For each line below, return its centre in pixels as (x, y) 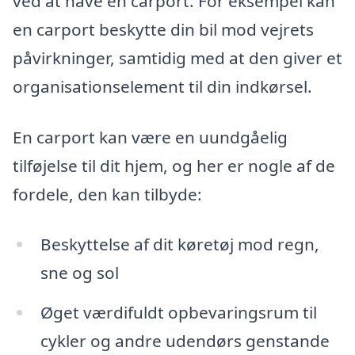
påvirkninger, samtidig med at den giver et (177, 57)
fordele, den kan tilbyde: (107, 194)
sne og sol (79, 273)
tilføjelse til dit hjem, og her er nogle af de (174, 165)
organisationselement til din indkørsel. (162, 86)
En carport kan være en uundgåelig (150, 137)
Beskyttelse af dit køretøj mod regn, (179, 244)
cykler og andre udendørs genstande (185, 341)
